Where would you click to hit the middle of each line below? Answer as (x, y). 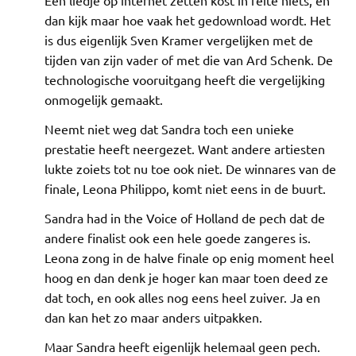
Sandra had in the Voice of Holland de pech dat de (185, 217)
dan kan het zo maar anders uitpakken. (153, 317)
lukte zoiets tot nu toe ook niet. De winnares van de (190, 168)
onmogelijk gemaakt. (104, 99)
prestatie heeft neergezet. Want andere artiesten (185, 148)
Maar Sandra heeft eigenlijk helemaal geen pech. (182, 346)
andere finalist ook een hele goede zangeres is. (178, 237)
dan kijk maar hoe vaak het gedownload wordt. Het (188, 19)
